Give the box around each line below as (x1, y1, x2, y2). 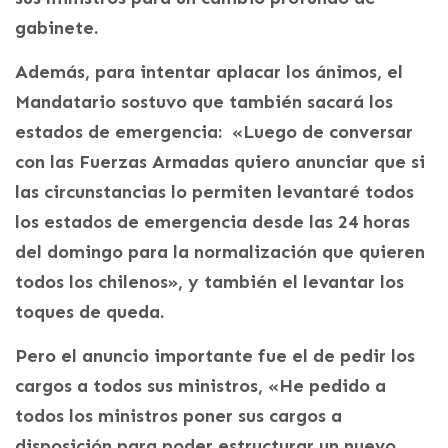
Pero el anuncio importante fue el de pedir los (15, 345, 415, 368)
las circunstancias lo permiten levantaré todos (15, 181, 414, 204)
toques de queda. (15, 301, 164, 324)
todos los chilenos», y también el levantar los (15, 271, 404, 294)
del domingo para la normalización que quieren (15, 241, 425, 264)
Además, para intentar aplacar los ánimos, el (15, 61, 403, 84)
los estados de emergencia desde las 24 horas (15, 211, 410, 234)
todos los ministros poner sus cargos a (15, 405, 342, 428)
